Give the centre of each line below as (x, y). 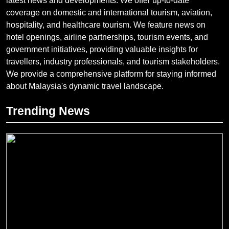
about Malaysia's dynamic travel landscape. (85, 86)
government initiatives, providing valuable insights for (102, 49)
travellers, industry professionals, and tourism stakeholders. (113, 61)
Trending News (48, 111)
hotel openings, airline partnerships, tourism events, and (107, 37)
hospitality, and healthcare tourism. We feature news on (106, 25)
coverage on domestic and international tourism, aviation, (109, 12)
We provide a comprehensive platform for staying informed (111, 74)
